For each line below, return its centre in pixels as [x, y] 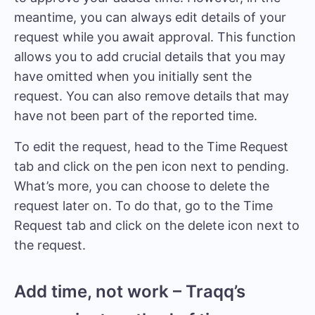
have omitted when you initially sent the [133, 76]
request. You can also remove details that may [152, 96]
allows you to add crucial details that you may [150, 57]
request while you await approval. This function [155, 37]
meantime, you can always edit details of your [150, 17]
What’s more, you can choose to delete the [142, 186]
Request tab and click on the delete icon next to [157, 225]
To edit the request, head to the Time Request [151, 147]
